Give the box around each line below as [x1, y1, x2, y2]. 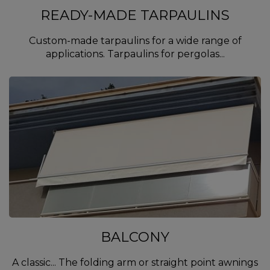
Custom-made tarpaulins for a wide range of [28, 35, 242, 47]
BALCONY [101, 228, 169, 246]
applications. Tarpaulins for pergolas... [45, 48, 225, 60]
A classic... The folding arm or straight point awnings [12, 257, 258, 269]
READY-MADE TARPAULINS [40, 7, 230, 24]
